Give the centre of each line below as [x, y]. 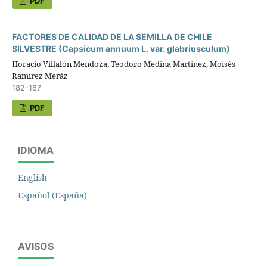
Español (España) [52, 195]
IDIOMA [36, 150]
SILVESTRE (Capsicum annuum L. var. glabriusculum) [121, 49]
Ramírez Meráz [40, 76]
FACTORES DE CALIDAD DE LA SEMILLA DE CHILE [112, 37]
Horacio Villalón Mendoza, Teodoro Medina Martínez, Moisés [123, 64]
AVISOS [36, 246]
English [32, 178]
